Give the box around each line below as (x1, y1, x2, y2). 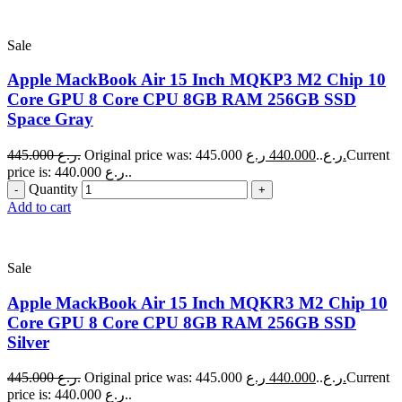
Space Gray (7, 109, 93, 129)
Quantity (29, 180, 78, 197)
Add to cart (7, 198, 71, 214)
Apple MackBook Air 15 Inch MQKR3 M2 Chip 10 (7, 293, 388, 312)
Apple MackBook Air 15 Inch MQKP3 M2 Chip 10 (7, 70, 386, 90)
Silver (7, 332, 49, 352)
